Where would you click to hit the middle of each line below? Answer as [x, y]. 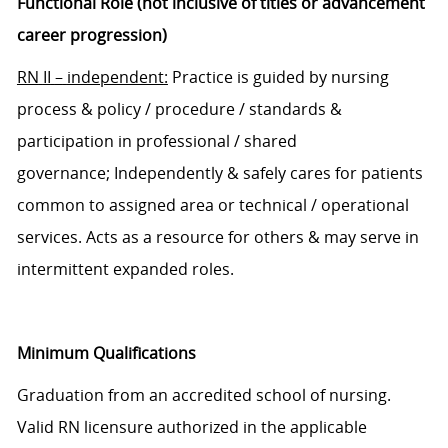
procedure [194, 109]
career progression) [91, 35]
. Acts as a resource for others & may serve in [248, 237]
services [47, 237]
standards [287, 109]
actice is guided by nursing [288, 77]
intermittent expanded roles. [127, 269]
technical [272, 205]
